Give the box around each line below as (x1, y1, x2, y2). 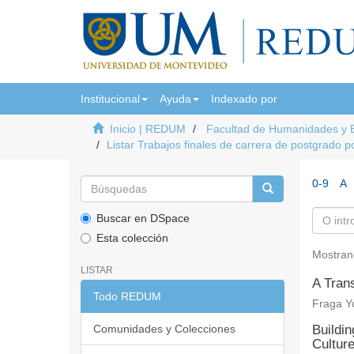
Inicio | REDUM (110, 122, 186, 135)
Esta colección (96, 232, 168, 244)
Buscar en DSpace (96, 212, 190, 224)
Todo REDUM (93, 290, 161, 303)
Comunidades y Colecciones (93, 322, 235, 335)
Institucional (81, 92, 140, 105)
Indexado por (211, 92, 277, 105)
